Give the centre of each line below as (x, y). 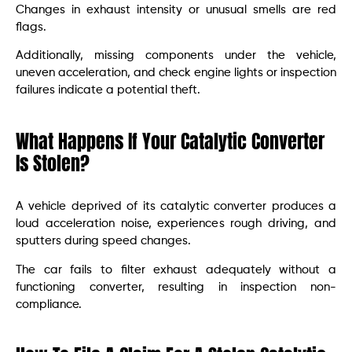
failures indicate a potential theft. (108, 90)
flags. (31, 27)
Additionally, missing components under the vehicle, (176, 56)
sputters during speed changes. (103, 241)
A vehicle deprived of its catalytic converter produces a (176, 207)
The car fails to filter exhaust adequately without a (176, 269)
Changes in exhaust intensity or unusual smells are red (176, 9)
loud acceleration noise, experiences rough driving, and (176, 224)
